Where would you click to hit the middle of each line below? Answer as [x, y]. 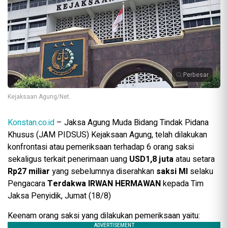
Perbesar [196, 75]
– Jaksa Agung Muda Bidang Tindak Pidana [132, 123]
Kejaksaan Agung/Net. [39, 97]
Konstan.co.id [31, 123]
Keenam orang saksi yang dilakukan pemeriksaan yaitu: [104, 216]
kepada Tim [183, 184]
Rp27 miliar [29, 172]
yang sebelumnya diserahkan [103, 172]
